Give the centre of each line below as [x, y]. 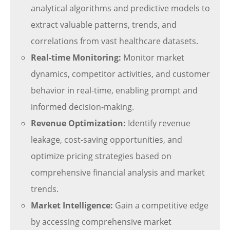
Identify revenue [158, 123]
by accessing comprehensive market [101, 222]
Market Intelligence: [72, 205]
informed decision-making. [82, 107]
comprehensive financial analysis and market [118, 172]
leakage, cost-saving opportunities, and [107, 140]
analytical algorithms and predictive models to [120, 8]
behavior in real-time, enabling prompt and [114, 90]
